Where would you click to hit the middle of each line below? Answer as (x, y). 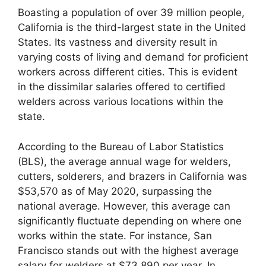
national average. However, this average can (124, 206)
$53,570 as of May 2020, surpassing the (115, 191)
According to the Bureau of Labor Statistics (121, 146)
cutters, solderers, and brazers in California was (132, 176)
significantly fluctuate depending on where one (130, 221)
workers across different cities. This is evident (128, 72)
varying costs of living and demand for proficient (133, 57)
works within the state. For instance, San (115, 235)
